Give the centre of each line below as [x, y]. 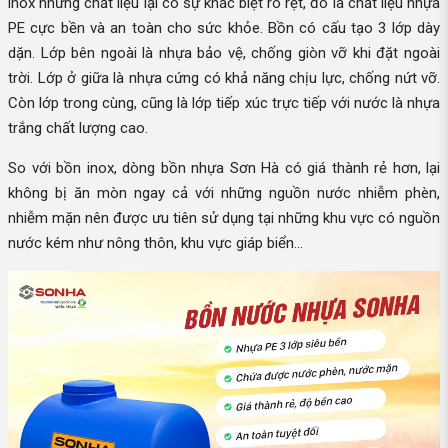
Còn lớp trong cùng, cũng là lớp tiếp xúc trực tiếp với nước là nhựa [224, 102]
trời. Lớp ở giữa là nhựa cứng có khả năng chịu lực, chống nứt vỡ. [224, 77]
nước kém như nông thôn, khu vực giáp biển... [155, 242]
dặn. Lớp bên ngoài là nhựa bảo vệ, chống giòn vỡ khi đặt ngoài [224, 52]
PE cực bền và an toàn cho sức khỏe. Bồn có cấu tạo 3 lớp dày [224, 27]
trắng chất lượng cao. [80, 127]
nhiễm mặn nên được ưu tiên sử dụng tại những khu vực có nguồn [224, 217]
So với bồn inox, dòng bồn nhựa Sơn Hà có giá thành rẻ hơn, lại [224, 167]
